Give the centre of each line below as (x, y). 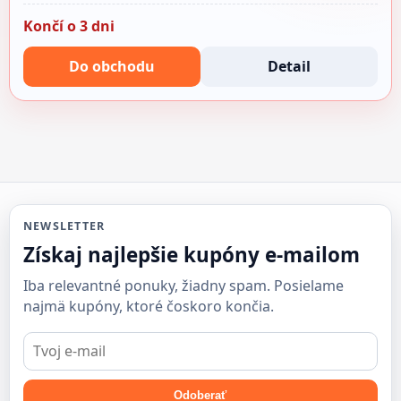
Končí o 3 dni (68, 26)
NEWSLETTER (64, 226)
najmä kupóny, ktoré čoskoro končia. (148, 306)
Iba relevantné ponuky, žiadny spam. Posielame (183, 285)
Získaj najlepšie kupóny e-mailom (191, 254)
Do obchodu (111, 66)
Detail (290, 66)
